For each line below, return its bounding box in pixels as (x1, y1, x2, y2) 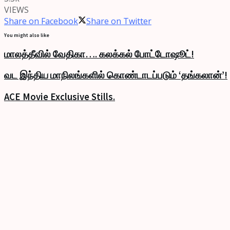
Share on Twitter (86, 15, 151, 27)
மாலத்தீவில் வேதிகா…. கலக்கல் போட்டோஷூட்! (4, 48, 194, 60)
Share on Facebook (4, 15, 78, 27)
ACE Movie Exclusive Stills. (4, 91, 115, 103)
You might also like (4, 31, 49, 39)
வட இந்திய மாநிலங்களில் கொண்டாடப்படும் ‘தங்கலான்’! (4, 69, 227, 82)
